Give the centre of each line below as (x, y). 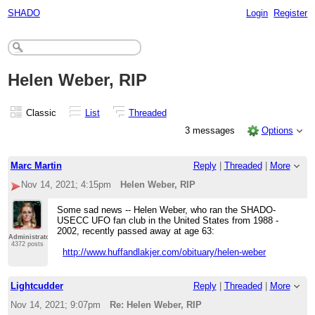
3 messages (212, 130)
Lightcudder (37, 286)
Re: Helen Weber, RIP (156, 305)
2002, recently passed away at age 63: (136, 231)
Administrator (30, 237)
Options (277, 130)
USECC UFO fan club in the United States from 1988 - (168, 221)
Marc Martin (36, 166)
